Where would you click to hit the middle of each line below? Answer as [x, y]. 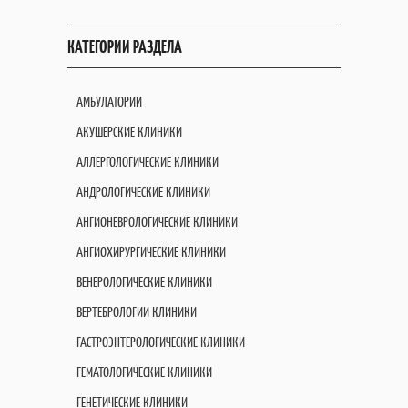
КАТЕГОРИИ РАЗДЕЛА [125, 47]
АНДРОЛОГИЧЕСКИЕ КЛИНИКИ [143, 192]
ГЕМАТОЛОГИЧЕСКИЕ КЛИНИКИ [144, 372]
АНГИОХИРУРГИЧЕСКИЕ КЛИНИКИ [151, 252]
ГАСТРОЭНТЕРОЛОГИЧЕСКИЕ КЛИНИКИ [161, 342]
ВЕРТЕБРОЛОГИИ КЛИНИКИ [137, 312]
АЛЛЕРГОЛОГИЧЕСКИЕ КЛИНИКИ [148, 162]
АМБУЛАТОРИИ [109, 102]
